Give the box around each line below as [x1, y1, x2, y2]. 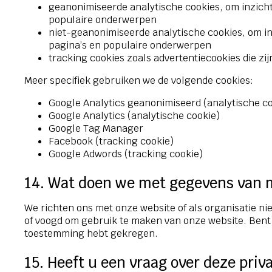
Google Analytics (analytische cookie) [49, 109, 220, 122]
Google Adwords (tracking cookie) [49, 147, 203, 160]
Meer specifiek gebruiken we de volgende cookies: [24, 73, 253, 87]
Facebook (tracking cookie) [49, 134, 174, 148]
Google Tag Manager [49, 121, 143, 135]
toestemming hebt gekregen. [24, 226, 158, 240]
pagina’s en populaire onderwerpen [49, 38, 211, 52]
